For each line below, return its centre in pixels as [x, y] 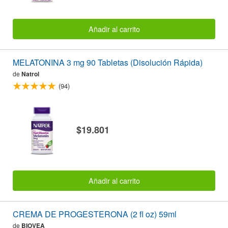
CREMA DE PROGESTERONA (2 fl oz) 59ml [95, 214]
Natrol [30, 74]
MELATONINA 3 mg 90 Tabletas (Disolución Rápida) [108, 63]
